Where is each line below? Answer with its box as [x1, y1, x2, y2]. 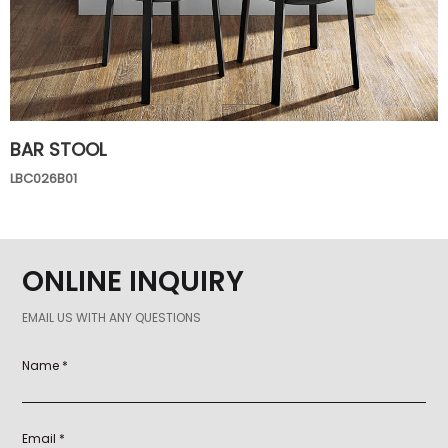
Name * [22, 357, 69, 375]
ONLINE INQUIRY [22, 262, 245, 302]
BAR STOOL [10, 137, 106, 162]
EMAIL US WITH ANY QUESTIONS [22, 309, 202, 327]
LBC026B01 [10, 169, 77, 188]
